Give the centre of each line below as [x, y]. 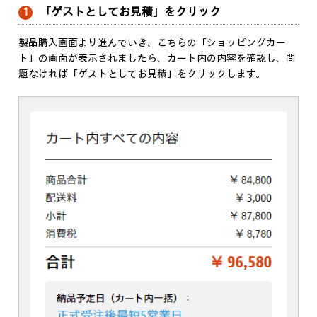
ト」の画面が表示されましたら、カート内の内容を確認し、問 [157, 59]
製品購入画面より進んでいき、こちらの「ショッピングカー [152, 43]
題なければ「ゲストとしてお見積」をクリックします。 [142, 74]
